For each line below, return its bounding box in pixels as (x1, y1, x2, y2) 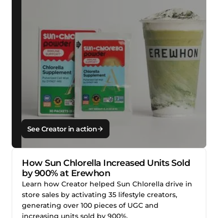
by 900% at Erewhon (22, 168, 110, 179)
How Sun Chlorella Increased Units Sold (22, 158, 190, 169)
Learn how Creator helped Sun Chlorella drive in (22, 180, 192, 189)
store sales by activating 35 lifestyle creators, (22, 190, 177, 200)
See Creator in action (27, 124, 97, 133)
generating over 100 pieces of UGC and (22, 201, 159, 210)
